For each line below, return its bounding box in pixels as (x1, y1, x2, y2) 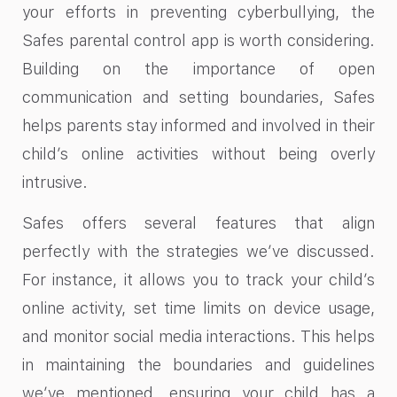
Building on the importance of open (22, 59, 375, 79)
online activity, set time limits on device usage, (22, 299, 375, 318)
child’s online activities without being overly (22, 144, 375, 164)
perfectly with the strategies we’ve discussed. (22, 242, 375, 261)
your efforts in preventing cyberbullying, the (22, 3, 375, 22)
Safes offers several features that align (22, 214, 375, 233)
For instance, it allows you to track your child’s (22, 270, 375, 290)
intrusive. (22, 173, 88, 192)
